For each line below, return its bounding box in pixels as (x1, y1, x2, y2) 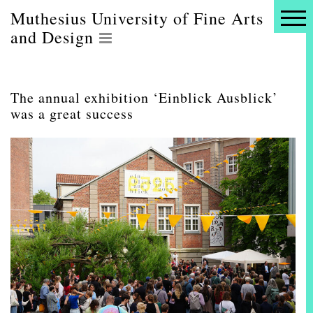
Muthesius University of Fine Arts (10, 7, 263, 29)
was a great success (10, 104, 133, 123)
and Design (10, 26, 94, 48)
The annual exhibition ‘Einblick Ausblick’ (10, 88, 278, 107)
